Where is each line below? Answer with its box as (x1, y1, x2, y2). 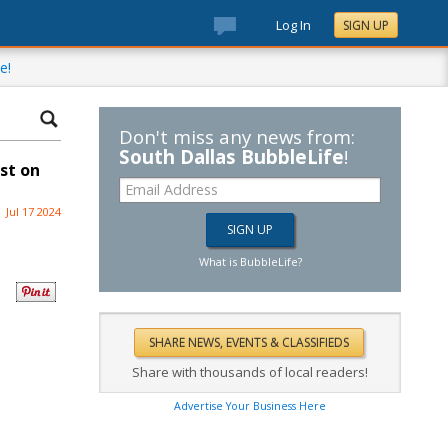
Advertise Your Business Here (174, 399, 326, 413)
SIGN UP (343, 17, 389, 34)
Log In (276, 16, 311, 34)
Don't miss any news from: (119, 124, 355, 149)
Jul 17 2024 (6, 204, 61, 219)
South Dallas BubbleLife (119, 144, 344, 169)
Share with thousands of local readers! (132, 363, 368, 381)
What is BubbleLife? (198, 254, 302, 269)
